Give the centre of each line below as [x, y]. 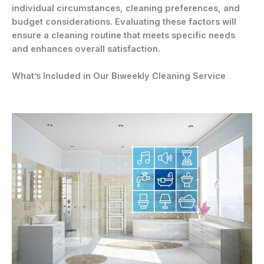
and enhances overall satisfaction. [86, 49]
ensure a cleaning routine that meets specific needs [123, 35]
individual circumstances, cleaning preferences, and [126, 8]
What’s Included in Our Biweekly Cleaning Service [119, 76]
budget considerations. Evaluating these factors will [124, 22]
